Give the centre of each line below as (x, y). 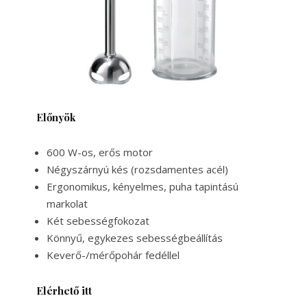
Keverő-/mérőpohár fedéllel (113, 255)
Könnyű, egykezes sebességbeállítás (134, 237)
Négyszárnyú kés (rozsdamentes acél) (137, 169)
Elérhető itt (64, 290)
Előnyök (56, 117)
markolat (67, 203)
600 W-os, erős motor (99, 152)
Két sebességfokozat (99, 220)
